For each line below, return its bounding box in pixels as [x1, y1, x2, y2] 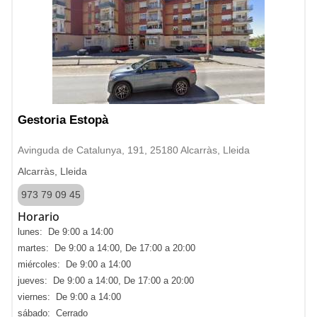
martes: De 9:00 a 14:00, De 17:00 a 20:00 [18, 243, 195, 253]
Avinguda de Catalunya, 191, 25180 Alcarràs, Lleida [18, 144, 250, 156]
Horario [18, 209, 59, 224]
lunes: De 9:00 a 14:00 [18, 226, 113, 237]
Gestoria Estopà [18, 113, 108, 127]
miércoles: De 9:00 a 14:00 [18, 259, 131, 270]
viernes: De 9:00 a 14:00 [18, 292, 121, 302]
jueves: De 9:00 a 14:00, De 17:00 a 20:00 [18, 275, 194, 286]
